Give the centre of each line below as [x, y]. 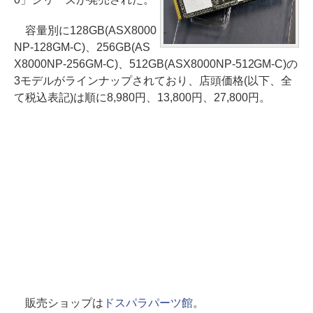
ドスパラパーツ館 [148, 303]
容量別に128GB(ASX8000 [85, 30]
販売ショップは [59, 303]
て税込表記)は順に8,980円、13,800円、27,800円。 [142, 97]
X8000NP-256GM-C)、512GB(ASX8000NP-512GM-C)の [156, 64]
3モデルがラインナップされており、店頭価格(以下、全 [153, 81]
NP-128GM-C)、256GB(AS [82, 47]
